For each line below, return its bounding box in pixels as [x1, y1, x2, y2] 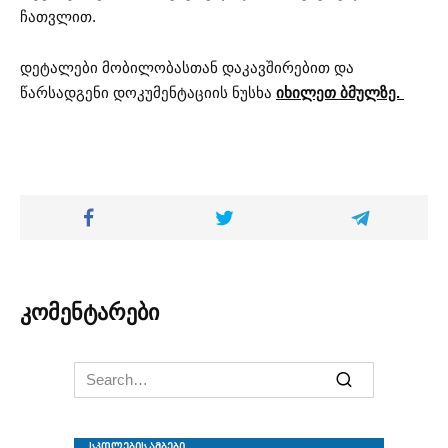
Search [73, 363, 120, 381]
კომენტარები [20, 300, 159, 326]
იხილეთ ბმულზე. [276, 83, 404, 101]
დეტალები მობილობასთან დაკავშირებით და [20, 58, 354, 76]
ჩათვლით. [20, 8, 96, 26]
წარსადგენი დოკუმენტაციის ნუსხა [20, 83, 276, 101]
